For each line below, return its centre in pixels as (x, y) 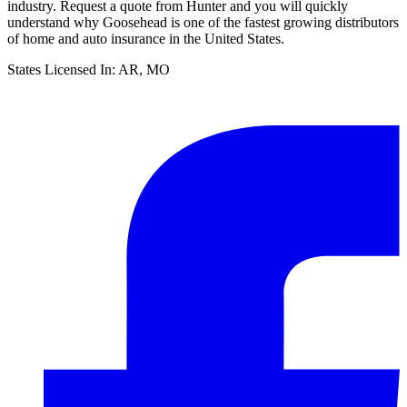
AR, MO (144, 69)
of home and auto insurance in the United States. (146, 38)
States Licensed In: (63, 69)
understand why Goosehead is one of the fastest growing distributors (203, 22)
